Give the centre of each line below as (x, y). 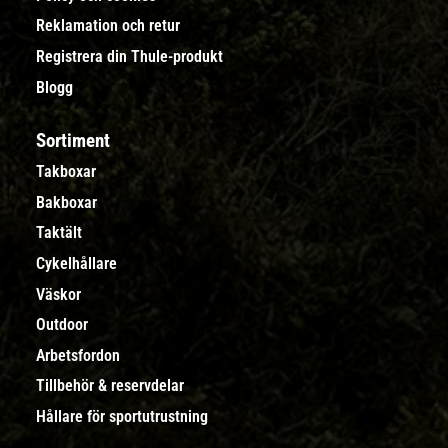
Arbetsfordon (78, 355)
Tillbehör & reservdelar (110, 386)
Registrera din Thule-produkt (129, 57)
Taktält (59, 233)
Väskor (58, 294)
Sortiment (73, 140)
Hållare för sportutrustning (122, 416)
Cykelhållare (76, 264)
